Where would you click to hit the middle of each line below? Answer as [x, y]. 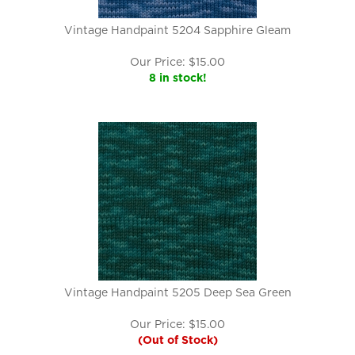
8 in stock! [177, 78]
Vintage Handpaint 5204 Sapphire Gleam [177, 30]
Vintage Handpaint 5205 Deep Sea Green [177, 292]
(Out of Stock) [177, 340]
